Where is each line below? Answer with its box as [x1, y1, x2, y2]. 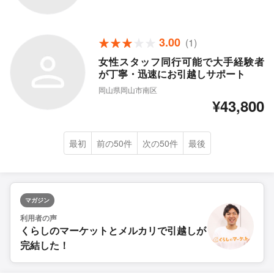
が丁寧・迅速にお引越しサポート [98, 67, 245, 81]
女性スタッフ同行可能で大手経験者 [98, 54, 264, 69]
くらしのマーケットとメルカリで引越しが [20, 223, 206, 238]
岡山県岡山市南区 [98, 84, 157, 95]
